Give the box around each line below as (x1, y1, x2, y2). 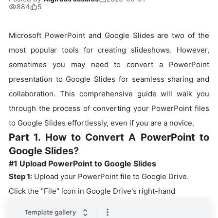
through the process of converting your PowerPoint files (9, 104, 209, 113)
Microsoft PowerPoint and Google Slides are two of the (9, 31, 209, 40)
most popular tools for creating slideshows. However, (9, 45, 209, 54)
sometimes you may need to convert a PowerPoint (9, 60, 209, 69)
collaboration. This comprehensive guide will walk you (9, 89, 209, 98)
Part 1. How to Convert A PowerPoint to (9, 131, 209, 143)
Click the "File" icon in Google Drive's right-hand (9, 186, 175, 196)
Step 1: (9, 172, 32, 181)
